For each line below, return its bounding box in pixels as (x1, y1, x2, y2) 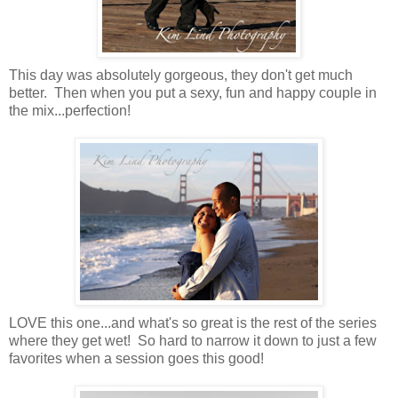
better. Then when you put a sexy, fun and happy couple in (9, 84, 377, 100)
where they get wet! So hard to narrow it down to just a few (9, 332, 377, 348)
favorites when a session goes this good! (9, 350, 264, 366)
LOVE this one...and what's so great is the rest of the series (9, 314, 377, 330)
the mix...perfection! (9, 102, 131, 118)
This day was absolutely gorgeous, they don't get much (9, 67, 353, 83)
